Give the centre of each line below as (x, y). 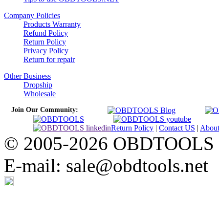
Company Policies (32, 16)
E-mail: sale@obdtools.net (106, 166)
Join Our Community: (45, 110)
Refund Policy (46, 33)
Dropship (38, 85)
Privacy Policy (46, 51)
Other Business (27, 76)
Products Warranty (52, 24)
